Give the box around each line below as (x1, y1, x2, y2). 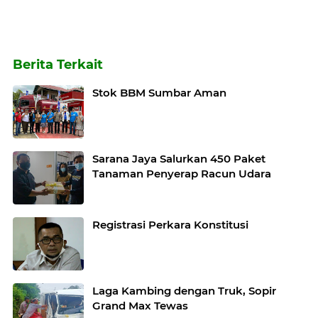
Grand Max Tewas (92, 299, 188, 312)
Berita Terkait (13, 57, 103, 72)
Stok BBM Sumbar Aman (92, 86, 226, 99)
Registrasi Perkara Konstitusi (92, 218, 248, 231)
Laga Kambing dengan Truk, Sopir (92, 284, 276, 297)
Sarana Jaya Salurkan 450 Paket (92, 152, 265, 165)
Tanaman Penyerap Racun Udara (92, 167, 271, 180)
